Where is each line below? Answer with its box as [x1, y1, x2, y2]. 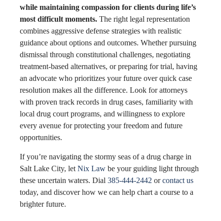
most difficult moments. [20, 15, 97, 24]
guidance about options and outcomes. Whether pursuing [20, 38, 196, 47]
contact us [162, 176, 193, 184]
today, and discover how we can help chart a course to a [20, 187, 193, 196]
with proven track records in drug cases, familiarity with [20, 98, 193, 107]
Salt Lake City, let [20, 164, 77, 173]
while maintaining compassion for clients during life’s [20, 3, 196, 12]
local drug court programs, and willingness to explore [20, 110, 185, 118]
